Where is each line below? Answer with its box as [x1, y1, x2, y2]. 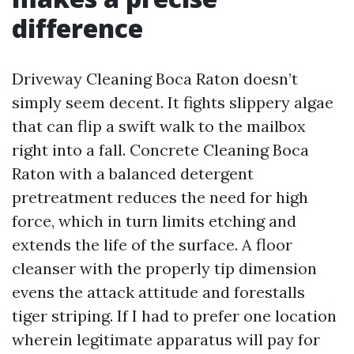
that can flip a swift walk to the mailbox [12, 116, 306, 136]
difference [12, 11, 143, 45]
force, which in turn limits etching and [12, 211, 296, 231]
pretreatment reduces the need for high [12, 187, 308, 207]
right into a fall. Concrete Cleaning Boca [12, 140, 309, 160]
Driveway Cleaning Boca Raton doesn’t [12, 69, 298, 88]
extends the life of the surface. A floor [12, 235, 292, 254]
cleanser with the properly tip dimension [12, 258, 317, 278]
